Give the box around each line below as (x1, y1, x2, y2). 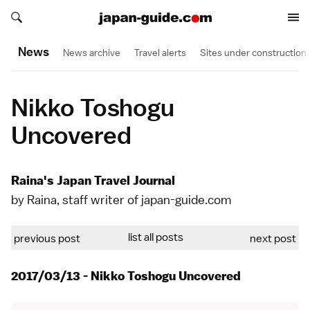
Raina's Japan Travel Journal (11, 173, 175, 188)
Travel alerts (134, 46, 186, 59)
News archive (63, 46, 120, 59)
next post (250, 232, 296, 246)
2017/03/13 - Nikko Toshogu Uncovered (11, 268, 241, 284)
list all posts (127, 230, 183, 244)
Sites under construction (200, 46, 307, 59)
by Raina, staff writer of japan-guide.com (11, 192, 231, 208)
